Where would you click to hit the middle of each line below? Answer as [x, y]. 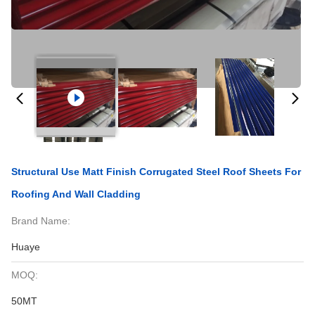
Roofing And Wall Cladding [76, 194]
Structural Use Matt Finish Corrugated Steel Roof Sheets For [156, 172]
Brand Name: [41, 221]
